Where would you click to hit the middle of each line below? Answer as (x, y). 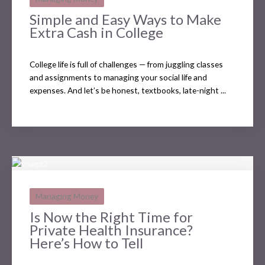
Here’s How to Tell (86, 243)
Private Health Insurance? (111, 230)
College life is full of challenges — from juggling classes (126, 64)
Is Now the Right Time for (111, 216)
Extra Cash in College (96, 33)
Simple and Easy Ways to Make (125, 20)
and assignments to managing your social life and (118, 77)
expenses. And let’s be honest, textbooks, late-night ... (128, 91)
